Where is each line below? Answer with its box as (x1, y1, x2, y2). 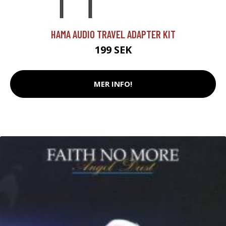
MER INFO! (94, 79, 132, 89)
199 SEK (94, 42, 132, 56)
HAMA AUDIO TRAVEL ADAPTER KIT (50, 27, 176, 40)
